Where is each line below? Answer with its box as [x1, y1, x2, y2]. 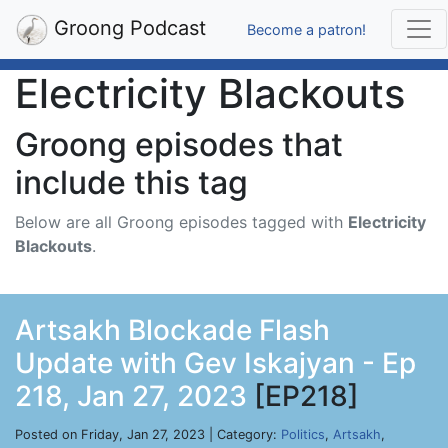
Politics [281, 427, 325, 442]
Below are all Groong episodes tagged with [15, 212, 348, 232]
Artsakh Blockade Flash [15, 313, 330, 347]
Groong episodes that [15, 125, 343, 164]
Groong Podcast [48, 16, 206, 40]
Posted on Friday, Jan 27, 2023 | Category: [15, 427, 281, 442]
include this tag [15, 163, 248, 202]
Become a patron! [247, 20, 366, 38]
